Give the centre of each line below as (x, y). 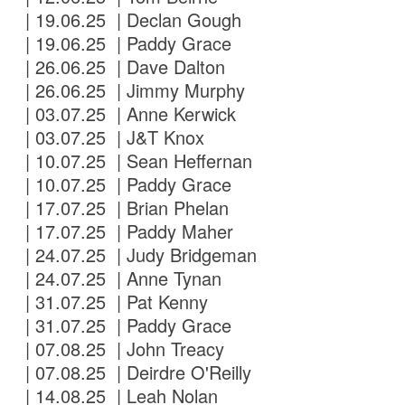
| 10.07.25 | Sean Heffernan (137, 161)
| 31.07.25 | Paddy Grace (126, 325)
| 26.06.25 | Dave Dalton (123, 67)
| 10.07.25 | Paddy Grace (126, 184)
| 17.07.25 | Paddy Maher (127, 231)
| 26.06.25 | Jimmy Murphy (133, 90)
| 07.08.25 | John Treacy (122, 349)
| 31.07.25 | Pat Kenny (114, 302)
